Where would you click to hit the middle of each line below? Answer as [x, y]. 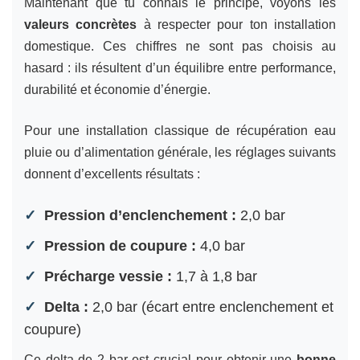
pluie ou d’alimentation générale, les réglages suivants [180, 152]
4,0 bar [221, 245]
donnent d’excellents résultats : [112, 174]
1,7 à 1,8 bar [215, 276]
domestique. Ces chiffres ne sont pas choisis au [180, 46]
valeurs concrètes [81, 24]
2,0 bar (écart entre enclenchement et [211, 307]
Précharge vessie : [108, 276]
